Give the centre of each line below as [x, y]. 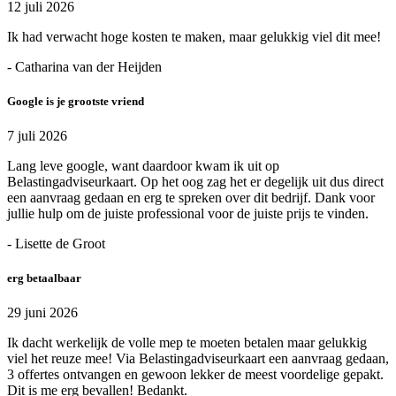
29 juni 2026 [42, 313]
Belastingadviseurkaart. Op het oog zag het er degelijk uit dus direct [195, 182]
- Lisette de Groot [56, 244]
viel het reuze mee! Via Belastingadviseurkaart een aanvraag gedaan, [198, 359]
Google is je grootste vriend [76, 101]
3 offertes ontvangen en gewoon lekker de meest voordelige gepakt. [195, 375]
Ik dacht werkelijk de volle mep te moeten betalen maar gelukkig [187, 343]
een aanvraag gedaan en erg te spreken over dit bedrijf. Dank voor [191, 198]
